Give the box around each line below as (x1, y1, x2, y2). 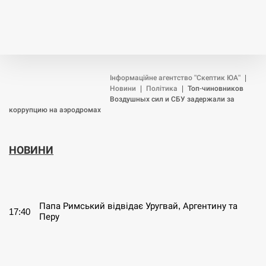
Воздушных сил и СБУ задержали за (110, 95, 235, 103)
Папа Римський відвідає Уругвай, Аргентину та (39, 201, 237, 211)
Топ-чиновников (188, 84, 243, 93)
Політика (146, 84, 178, 93)
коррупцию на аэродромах (9, 106, 101, 114)
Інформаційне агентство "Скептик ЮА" (110, 74, 240, 82)
